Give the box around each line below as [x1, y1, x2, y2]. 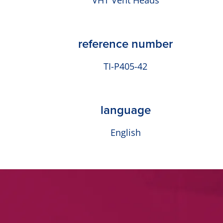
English [110, 126, 141, 139]
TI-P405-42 [104, 60, 147, 73]
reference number [78, 35, 173, 53]
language [100, 101, 151, 119]
